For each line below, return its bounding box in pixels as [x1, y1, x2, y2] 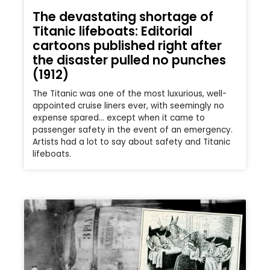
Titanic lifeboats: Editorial [33, 22, 192, 40]
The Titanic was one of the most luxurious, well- [33, 88, 227, 100]
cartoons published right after [33, 37, 222, 55]
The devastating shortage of [33, 8, 213, 26]
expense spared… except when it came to [33, 112, 205, 124]
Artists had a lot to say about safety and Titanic [33, 136, 230, 148]
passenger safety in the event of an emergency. [33, 124, 233, 136]
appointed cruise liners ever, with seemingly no [33, 100, 224, 112]
